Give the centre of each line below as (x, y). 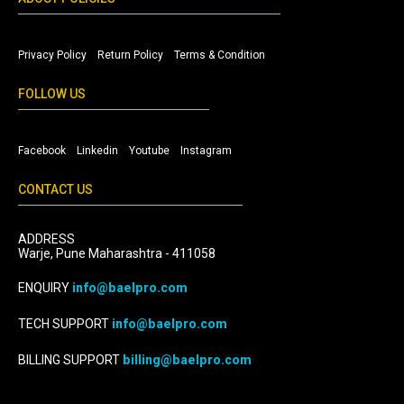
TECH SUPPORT (65, 324)
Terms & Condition (220, 55)
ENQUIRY (45, 288)
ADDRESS (46, 239)
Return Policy (130, 55)
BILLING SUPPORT (70, 360)
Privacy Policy (52, 55)
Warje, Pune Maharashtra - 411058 (117, 254)
